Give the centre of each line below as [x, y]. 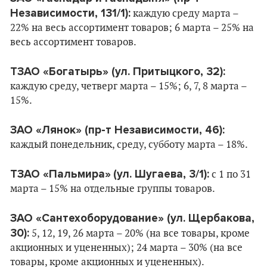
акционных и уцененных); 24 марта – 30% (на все [126, 248]
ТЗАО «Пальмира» [60, 174]
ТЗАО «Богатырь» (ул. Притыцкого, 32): [118, 72]
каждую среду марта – [184, 14]
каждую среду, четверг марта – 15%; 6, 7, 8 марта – [128, 86]
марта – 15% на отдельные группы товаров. [113, 189]
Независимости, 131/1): [70, 13]
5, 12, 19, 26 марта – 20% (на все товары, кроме [139, 234]
